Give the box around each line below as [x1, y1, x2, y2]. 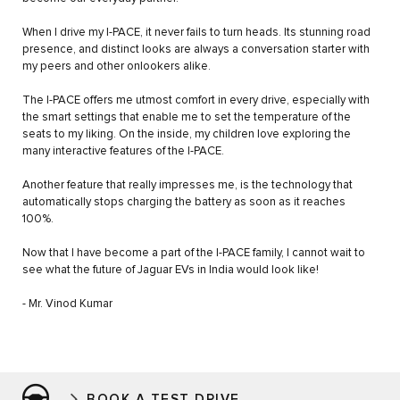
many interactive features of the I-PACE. [22, 146, 224, 158]
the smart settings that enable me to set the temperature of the [22, 112, 351, 124]
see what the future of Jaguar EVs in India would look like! [22, 264, 319, 277]
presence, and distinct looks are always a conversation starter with [22, 44, 370, 56]
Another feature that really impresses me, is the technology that [22, 179, 353, 192]
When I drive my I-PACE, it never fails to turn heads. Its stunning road [22, 27, 371, 39]
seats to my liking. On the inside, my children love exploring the [22, 129, 351, 141]
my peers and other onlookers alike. [22, 61, 211, 73]
